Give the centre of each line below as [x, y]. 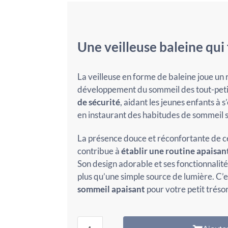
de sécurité [98, 102]
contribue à [99, 151]
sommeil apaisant [111, 189]
